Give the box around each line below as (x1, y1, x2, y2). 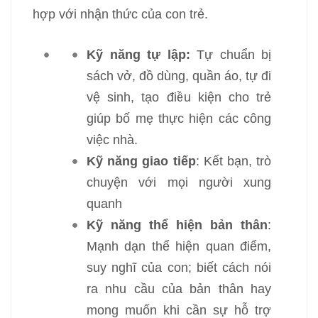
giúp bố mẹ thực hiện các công (87, 111, 271, 126)
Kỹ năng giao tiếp (87, 154, 196, 168)
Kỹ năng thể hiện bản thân (87, 218, 268, 232)
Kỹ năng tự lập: (87, 48, 190, 62)
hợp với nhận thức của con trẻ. (33, 7, 208, 21)
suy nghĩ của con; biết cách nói (87, 261, 271, 275)
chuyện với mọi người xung (87, 175, 271, 190)
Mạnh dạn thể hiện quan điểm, (87, 239, 271, 253)
